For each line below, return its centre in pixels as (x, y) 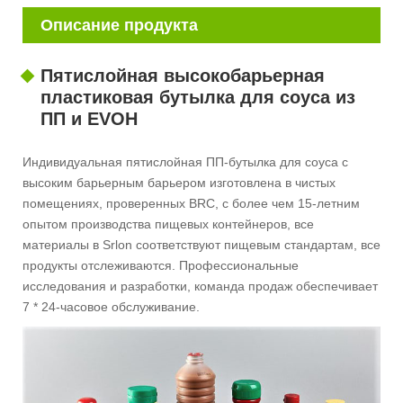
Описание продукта (119, 26)
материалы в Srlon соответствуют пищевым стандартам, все (201, 245)
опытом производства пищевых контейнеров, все (168, 224)
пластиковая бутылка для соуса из (198, 98)
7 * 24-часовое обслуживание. (111, 307)
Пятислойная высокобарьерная (183, 76)
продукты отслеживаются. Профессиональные (161, 266)
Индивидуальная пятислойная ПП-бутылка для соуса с (185, 162)
